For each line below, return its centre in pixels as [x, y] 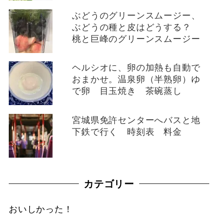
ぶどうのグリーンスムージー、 [136, 15]
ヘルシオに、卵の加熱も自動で [136, 67]
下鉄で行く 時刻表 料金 [132, 131]
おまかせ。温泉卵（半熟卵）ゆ [136, 79]
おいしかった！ [41, 209]
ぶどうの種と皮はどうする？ [136, 27]
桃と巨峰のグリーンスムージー [136, 38]
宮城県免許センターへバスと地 [136, 119]
